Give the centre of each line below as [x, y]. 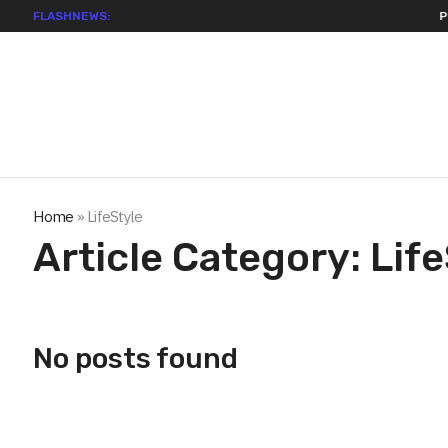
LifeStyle [115, 217]
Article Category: [202, 258]
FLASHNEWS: [72, 15]
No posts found [136, 359]
